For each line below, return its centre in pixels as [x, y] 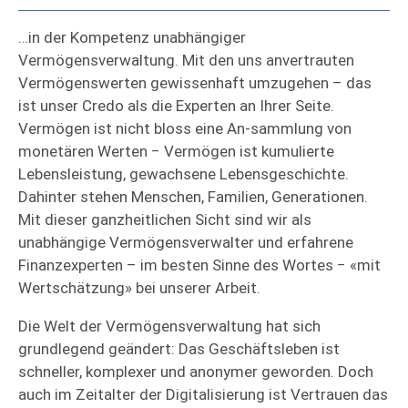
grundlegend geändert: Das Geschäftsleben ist [179, 349]
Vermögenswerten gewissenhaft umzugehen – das [195, 83]
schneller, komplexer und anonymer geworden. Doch [196, 372]
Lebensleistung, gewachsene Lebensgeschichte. [184, 174]
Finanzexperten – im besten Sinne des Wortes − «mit [199, 265]
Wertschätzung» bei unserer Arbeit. [139, 288]
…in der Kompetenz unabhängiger [132, 38]
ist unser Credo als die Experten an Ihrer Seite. [176, 106]
